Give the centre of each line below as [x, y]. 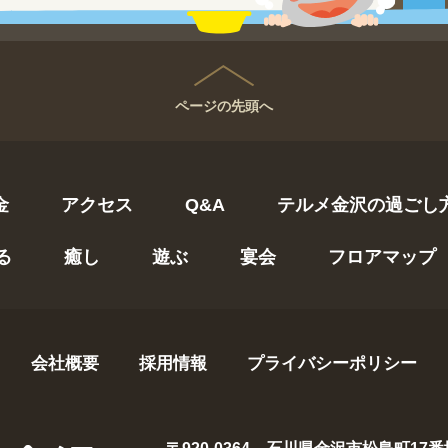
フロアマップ [382, 256]
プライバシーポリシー [332, 363]
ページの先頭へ [224, 105]
